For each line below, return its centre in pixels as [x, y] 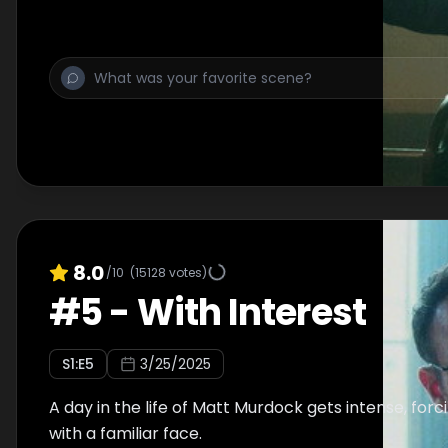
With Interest [251, 312]
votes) [186, 272]
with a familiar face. [125, 433]
